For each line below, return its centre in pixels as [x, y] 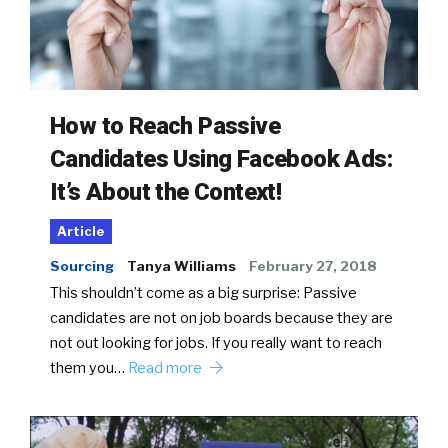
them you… [89, 367]
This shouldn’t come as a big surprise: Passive [203, 292]
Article [81, 231]
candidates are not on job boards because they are [221, 317]
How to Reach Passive [165, 125]
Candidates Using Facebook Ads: [221, 158]
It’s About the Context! [166, 191]
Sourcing [82, 265]
